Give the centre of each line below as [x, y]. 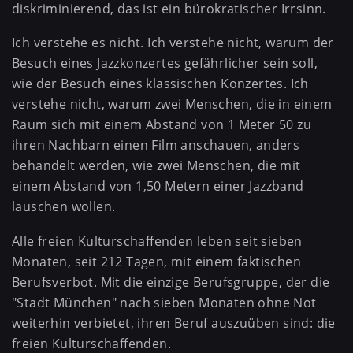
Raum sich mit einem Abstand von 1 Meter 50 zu [162, 125]
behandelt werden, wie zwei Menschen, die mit [156, 166]
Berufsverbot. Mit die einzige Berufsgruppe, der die [171, 282]
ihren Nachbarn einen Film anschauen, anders [156, 145]
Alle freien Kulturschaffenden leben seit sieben [157, 242]
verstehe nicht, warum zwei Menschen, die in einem [172, 104]
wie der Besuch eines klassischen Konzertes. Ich [160, 84]
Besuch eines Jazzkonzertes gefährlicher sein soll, [165, 63]
